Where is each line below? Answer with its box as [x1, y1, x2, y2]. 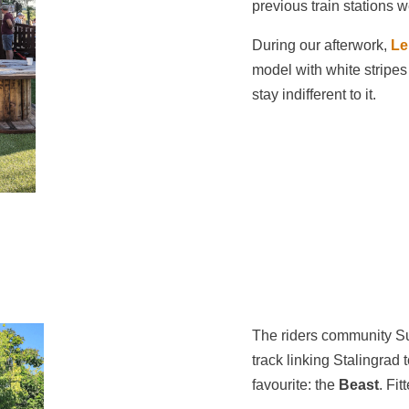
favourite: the [251, 377, 339, 393]
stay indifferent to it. [251, 87, 376, 102]
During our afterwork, [251, 37, 391, 53]
